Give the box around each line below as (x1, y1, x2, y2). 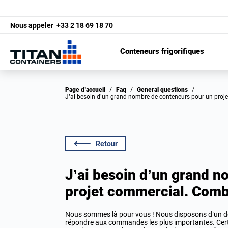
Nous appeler (10, 21, 55, 30)
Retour (96, 139, 118, 148)
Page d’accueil (69, 86, 105, 93)
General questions (141, 86, 188, 93)
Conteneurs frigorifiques (120, 47, 204, 56)
